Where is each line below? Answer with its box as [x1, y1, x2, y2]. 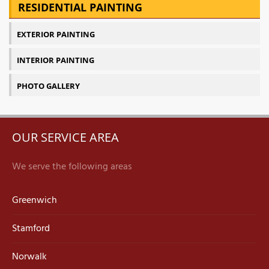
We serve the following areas [12, 159, 132, 175]
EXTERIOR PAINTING [17, 29, 95, 40]
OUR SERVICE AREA [12, 128, 119, 146]
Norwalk [12, 249, 47, 265]
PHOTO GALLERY [17, 80, 80, 92]
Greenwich [12, 193, 57, 209]
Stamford [12, 221, 50, 237]
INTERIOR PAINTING [17, 55, 94, 66]
